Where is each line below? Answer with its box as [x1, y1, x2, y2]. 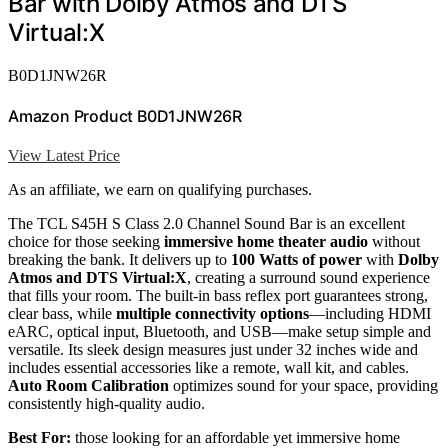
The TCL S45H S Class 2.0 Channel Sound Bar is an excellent [8, 215, 405, 233]
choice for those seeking [8, 233, 164, 251]
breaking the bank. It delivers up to [8, 251, 231, 269]
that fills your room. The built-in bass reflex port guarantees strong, [8, 287, 428, 305]
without [368, 233, 420, 251]
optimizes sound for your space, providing [169, 377, 438, 395]
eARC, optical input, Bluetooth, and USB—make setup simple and [8, 323, 431, 341]
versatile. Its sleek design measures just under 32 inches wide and [8, 341, 418, 359]
